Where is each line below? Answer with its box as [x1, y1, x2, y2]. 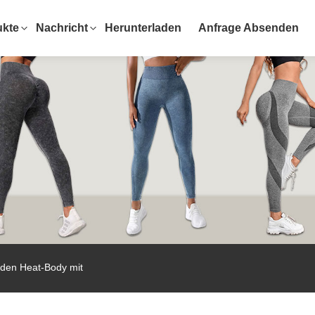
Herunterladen [105, 22, 182, 34]
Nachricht [36, 22, 89, 34]
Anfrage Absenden [198, 22, 300, 34]
